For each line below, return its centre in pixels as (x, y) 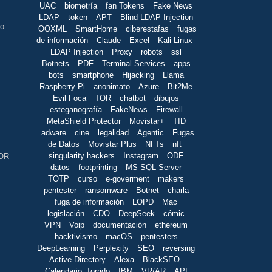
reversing (179, 248)
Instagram (141, 155)
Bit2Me (180, 86)
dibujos (167, 98)
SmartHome (96, 29)
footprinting (98, 167)
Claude (109, 40)
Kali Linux (175, 40)
